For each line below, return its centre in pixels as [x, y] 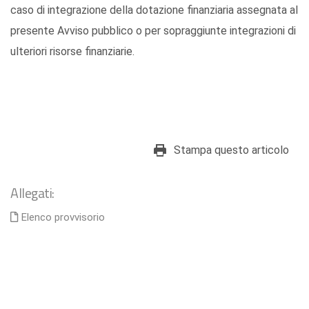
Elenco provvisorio [63, 217]
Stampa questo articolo [231, 150]
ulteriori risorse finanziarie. [72, 51]
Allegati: [32, 193]
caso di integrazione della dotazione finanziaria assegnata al [154, 10]
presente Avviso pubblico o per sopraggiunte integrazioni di [153, 30]
